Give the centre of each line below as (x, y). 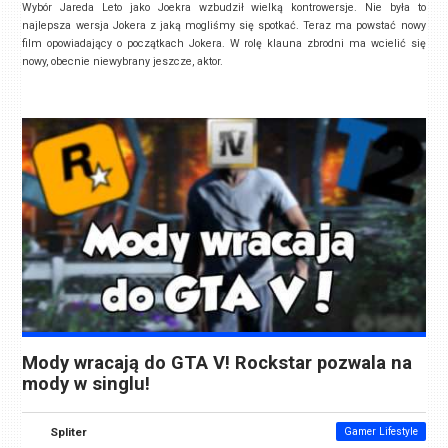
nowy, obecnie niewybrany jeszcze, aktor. (123, 62)
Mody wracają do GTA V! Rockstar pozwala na (217, 363)
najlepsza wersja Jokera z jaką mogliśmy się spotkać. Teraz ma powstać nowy (224, 26)
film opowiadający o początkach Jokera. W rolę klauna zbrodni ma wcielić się (224, 44)
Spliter (69, 432)
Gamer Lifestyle (380, 432)
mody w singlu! (86, 384)
